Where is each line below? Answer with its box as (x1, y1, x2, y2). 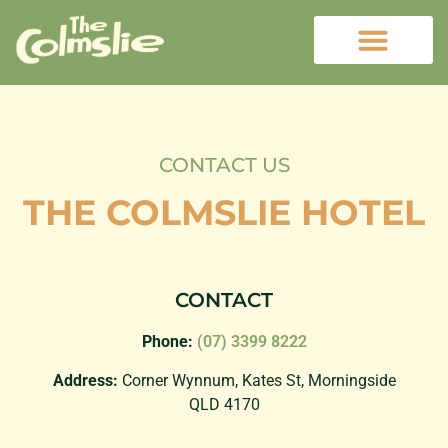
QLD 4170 (188, 394, 260, 414)
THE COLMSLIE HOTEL (23, 191, 425, 235)
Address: (52, 370, 118, 390)
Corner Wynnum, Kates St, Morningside (117, 370, 396, 390)
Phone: (141, 332, 193, 352)
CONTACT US (158, 153, 290, 178)
